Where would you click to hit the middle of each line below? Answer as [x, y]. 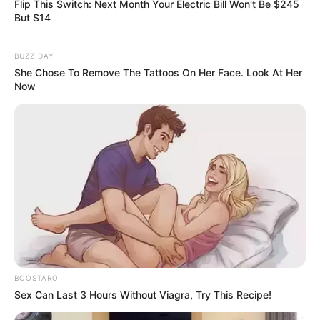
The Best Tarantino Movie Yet [95, 160]
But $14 [32, 17]
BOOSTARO [36, 277]
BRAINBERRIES [43, 175]
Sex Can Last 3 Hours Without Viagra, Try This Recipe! [143, 294]
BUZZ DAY [34, 55]
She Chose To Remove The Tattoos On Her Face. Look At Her [158, 72]
